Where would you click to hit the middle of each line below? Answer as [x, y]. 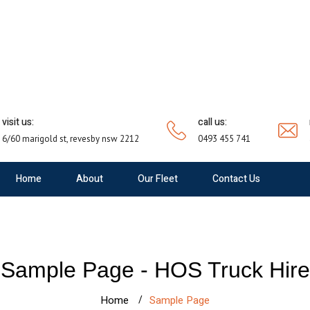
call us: [212, 122]
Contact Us [236, 179]
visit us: [18, 122]
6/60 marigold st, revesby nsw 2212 [71, 139]
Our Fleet [157, 179]
